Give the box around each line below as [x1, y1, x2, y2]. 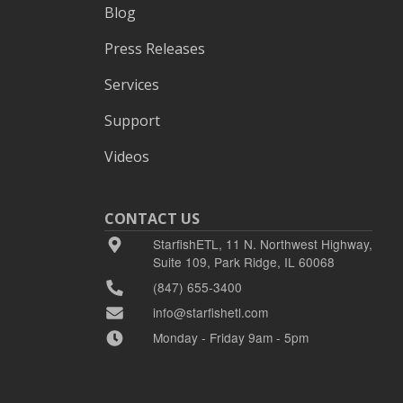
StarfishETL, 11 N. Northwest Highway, [152, 234, 372, 253]
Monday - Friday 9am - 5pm [152, 327, 309, 346]
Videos [104, 146, 149, 166]
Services [104, 74, 159, 94]
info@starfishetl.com [152, 302, 268, 321]
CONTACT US [104, 208, 200, 228]
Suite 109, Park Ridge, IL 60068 [152, 252, 335, 271]
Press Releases [104, 38, 205, 58]
